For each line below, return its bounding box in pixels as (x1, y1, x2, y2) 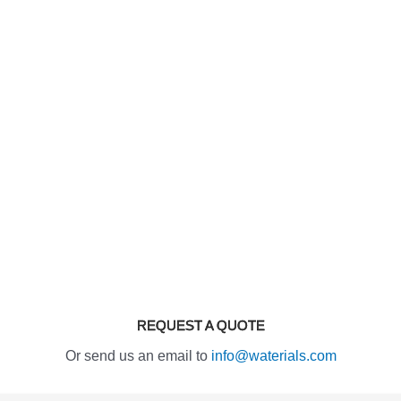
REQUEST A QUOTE (136, 317, 265, 333)
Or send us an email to (64, 348, 211, 364)
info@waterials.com (210, 348, 337, 364)
